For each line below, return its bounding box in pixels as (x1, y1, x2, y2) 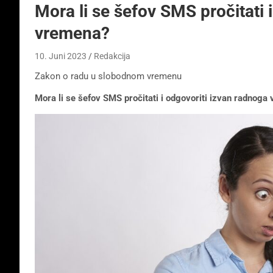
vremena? (35, 23, 110, 43)
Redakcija (94, 51, 130, 61)
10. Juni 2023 (35, 51, 87, 61)
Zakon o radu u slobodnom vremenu (35, 70, 182, 82)
